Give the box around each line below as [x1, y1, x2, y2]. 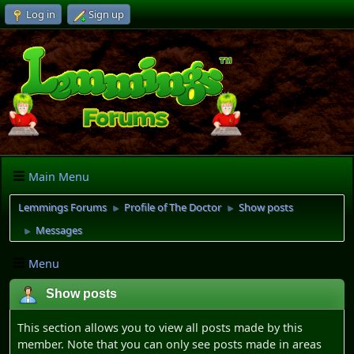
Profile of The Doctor [124, 200, 221, 215]
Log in [26, 7, 55, 21]
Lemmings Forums [18, 200, 107, 215]
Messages [36, 223, 82, 238]
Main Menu [28, 168, 89, 184]
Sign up [88, 7, 124, 21]
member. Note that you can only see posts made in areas [17, 337, 322, 352]
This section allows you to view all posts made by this [17, 320, 303, 336]
